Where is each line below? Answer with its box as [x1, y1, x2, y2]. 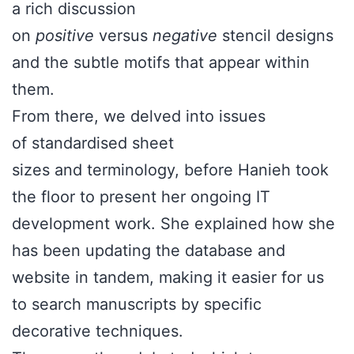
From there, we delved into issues [12, 106, 265, 126]
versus [94, 25, 153, 45]
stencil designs [217, 25, 333, 45]
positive [36, 25, 94, 45]
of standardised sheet [12, 133, 174, 153]
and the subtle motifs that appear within [12, 52, 310, 72]
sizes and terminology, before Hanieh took [12, 160, 329, 179]
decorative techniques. [12, 321, 183, 341]
